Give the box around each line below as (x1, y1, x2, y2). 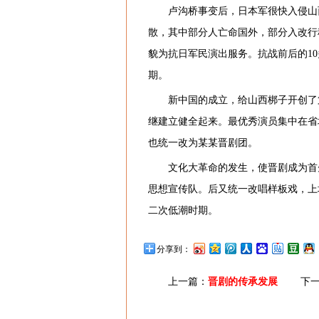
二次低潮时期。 (148, 205, 218, 216)
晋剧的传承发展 (208, 276, 278, 287)
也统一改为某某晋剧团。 (148, 137, 258, 148)
